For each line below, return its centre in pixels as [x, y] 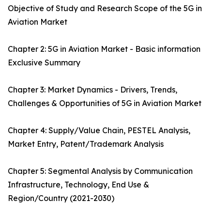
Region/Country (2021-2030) [61, 198]
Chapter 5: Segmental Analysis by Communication [100, 171]
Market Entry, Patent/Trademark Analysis [86, 144]
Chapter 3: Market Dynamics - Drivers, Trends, [93, 90]
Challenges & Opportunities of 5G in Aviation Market [105, 103]
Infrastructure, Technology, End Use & [78, 185]
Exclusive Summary [44, 63]
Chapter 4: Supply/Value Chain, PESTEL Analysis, [99, 131]
